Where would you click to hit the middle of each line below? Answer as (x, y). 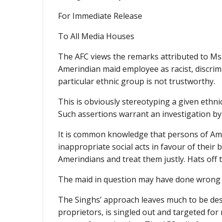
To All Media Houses (96, 36)
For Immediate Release (100, 16)
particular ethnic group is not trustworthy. (137, 82)
